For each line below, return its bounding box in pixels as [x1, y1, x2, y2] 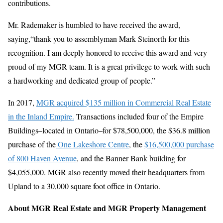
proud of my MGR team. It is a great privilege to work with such [8, 61, 210, 72]
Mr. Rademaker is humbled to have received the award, [8, 19, 180, 30]
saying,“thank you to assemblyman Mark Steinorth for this [8, 33, 190, 44]
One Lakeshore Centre [56, 139, 129, 150]
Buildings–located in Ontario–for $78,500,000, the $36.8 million [8, 125, 210, 136]
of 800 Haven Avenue [8, 153, 77, 164]
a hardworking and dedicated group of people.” [8, 75, 155, 86]
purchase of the [8, 139, 56, 150]
